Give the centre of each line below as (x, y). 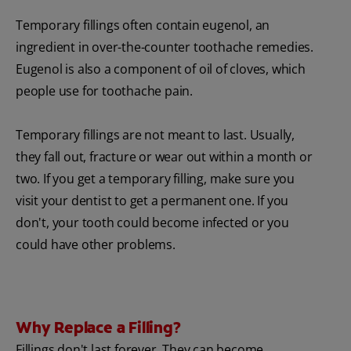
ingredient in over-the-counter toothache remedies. (165, 47)
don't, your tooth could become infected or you (152, 222)
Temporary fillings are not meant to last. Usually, (155, 134)
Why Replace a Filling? (98, 327)
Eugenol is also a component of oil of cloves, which (161, 69)
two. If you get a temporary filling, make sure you (155, 178)
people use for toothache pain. (105, 90)
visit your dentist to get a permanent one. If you (152, 200)
